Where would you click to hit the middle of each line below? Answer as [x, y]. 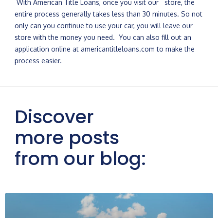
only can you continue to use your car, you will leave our [104, 26]
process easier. [38, 61]
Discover [54, 117]
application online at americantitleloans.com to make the [105, 49]
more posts [67, 137]
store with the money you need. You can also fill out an [103, 37]
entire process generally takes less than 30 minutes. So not [109, 14]
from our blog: [80, 158]
